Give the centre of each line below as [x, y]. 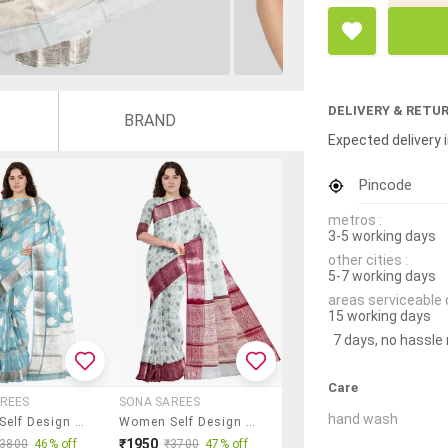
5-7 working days [382, 275]
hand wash [363, 418]
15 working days [379, 315]
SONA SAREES [160, 401]
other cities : [368, 259]
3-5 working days [382, 235]
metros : [355, 219]
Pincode [385, 184]
